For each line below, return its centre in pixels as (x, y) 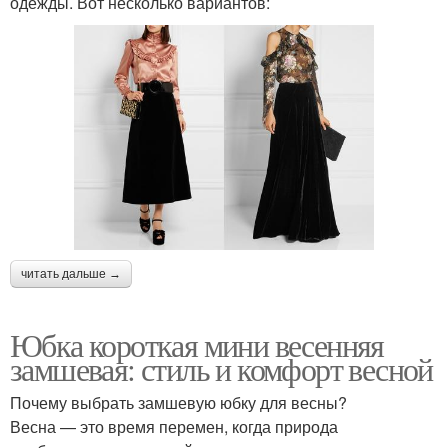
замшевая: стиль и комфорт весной (221, 369)
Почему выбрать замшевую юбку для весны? (178, 403)
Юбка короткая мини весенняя (197, 345)
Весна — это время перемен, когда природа (174, 427)
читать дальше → (71, 274)
